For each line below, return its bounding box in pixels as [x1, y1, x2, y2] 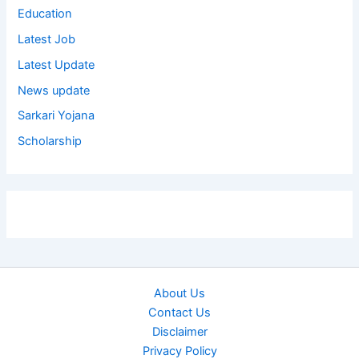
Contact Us [148, 305, 211, 321]
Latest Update [18, 57, 95, 72]
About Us [154, 286, 205, 301]
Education [18, 6, 73, 21]
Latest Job [18, 31, 76, 46]
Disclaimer [151, 325, 208, 340]
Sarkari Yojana [18, 108, 95, 123]
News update [18, 83, 91, 98]
